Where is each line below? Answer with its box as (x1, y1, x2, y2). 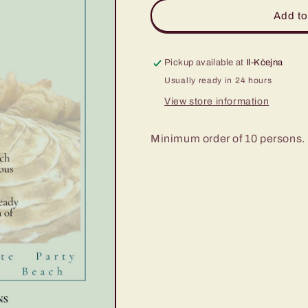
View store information (164, 96, 269, 107)
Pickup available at (164, 58, 247, 67)
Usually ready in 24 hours (164, 76, 272, 85)
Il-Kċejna (246, 58, 283, 67)
